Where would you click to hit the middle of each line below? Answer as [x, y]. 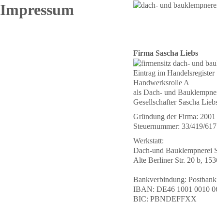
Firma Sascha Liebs [165, 53]
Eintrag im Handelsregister [174, 73]
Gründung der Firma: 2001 [174, 117]
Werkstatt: [148, 141]
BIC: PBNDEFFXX [165, 199]
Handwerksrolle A [161, 83]
